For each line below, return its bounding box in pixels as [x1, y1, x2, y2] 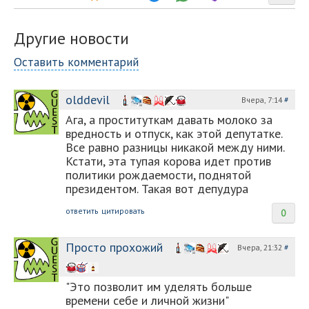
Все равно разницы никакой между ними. [66, 139, 284, 155]
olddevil [66, 91, 110, 108]
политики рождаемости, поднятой [66, 166, 251, 183]
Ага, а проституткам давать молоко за [66, 111, 272, 128]
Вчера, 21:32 [237, 241, 284, 252]
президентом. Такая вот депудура [66, 180, 248, 197]
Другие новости [14, 27, 129, 49]
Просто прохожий [66, 239, 163, 255]
